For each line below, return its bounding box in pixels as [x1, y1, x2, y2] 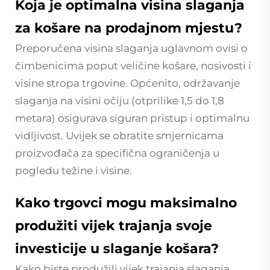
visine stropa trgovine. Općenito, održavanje [15, 77, 240, 89]
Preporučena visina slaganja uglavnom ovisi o [15, 42, 248, 54]
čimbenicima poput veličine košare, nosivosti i [15, 59, 251, 72]
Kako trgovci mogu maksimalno [15, 194, 237, 211]
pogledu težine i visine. [15, 164, 132, 177]
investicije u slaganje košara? [15, 240, 219, 257]
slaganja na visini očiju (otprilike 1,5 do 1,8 [15, 94, 224, 107]
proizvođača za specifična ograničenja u [15, 146, 219, 159]
